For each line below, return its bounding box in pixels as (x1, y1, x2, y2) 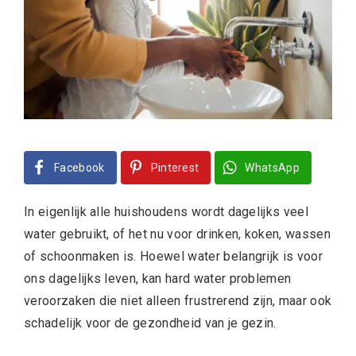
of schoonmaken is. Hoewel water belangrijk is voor (24, 248, 323, 264)
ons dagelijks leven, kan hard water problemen (24, 270, 292, 286)
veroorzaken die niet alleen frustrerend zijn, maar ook (24, 292, 332, 308)
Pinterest (150, 161, 199, 174)
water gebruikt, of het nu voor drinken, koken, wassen (24, 226, 331, 242)
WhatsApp (245, 161, 300, 174)
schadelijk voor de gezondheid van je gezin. (24, 315, 277, 331)
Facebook (54, 161, 105, 174)
